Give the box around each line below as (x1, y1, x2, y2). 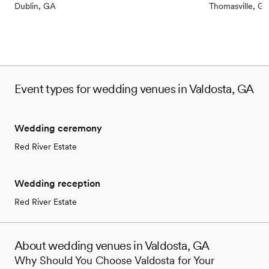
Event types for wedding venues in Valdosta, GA (14, 82, 254, 97)
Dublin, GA (14, 1, 56, 11)
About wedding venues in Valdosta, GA (14, 238, 210, 253)
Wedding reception (14, 178, 100, 190)
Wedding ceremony (14, 122, 102, 134)
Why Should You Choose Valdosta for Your (14, 254, 214, 267)
